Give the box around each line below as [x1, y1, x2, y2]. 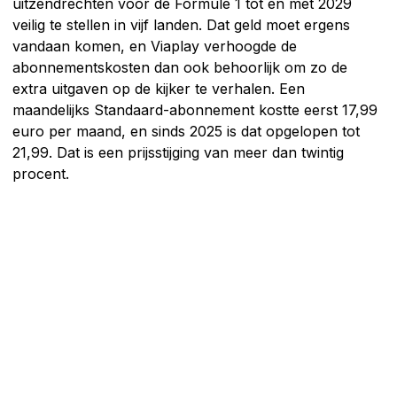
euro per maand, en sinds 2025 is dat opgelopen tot [12, 121, 360, 140]
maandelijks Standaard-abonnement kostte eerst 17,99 [12, 100, 378, 119]
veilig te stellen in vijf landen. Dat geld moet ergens [12, 15, 350, 34]
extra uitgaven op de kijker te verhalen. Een [12, 79, 305, 97]
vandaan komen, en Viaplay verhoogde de [12, 36, 297, 55]
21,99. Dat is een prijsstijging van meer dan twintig [12, 143, 344, 161]
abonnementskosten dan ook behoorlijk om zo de [12, 58, 347, 76]
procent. [12, 164, 69, 183]
